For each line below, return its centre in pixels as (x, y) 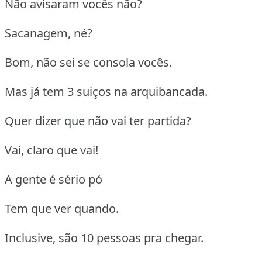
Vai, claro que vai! (51, 150)
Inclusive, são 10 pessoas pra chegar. (104, 238)
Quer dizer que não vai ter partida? (98, 121)
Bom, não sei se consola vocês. (88, 63)
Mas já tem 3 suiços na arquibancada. (106, 92)
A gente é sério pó (54, 180)
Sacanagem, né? (49, 33)
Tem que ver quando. (62, 209)
